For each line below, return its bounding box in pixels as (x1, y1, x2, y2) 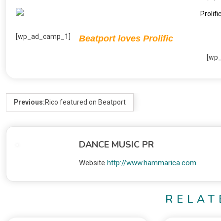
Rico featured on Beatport (45, 98, 126, 107)
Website (79, 158, 106, 168)
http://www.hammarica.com (107, 158, 197, 168)
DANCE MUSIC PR (79, 139, 154, 151)
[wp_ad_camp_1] (16, 33, 71, 41)
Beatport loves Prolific (79, 34, 173, 44)
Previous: (14, 98, 45, 107)
